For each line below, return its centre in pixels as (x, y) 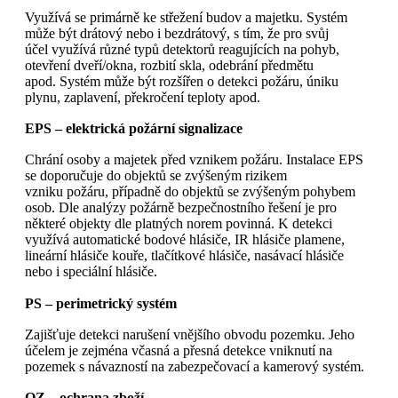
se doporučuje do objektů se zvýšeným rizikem (156, 176)
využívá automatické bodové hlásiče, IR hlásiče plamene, (185, 240)
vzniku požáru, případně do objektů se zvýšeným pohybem (190, 192)
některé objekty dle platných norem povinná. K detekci (179, 224)
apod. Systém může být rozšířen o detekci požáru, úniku (182, 81)
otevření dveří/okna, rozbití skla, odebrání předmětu (169, 65)
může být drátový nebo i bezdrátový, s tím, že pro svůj (177, 33)
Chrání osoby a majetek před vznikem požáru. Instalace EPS (194, 160)
